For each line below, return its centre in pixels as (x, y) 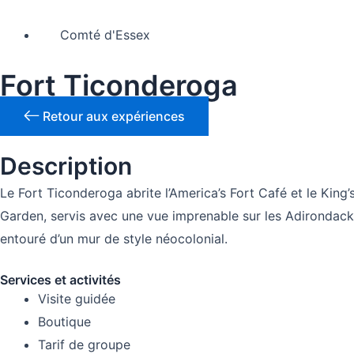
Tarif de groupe (84, 345)
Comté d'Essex (105, 35)
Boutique (64, 322)
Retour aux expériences (114, 116)
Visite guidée (77, 299)
